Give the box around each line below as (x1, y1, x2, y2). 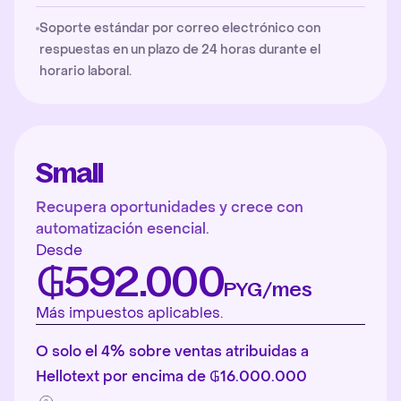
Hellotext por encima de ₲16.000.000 (36, 367, 307, 386)
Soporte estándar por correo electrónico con (39, 20, 320, 37)
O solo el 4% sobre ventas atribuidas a (36, 342, 309, 361)
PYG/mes (224, 278, 313, 301)
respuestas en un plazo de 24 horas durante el (39, 41, 320, 58)
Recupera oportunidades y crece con (36, 198, 303, 217)
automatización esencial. (36, 219, 209, 238)
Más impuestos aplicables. (36, 303, 223, 322)
